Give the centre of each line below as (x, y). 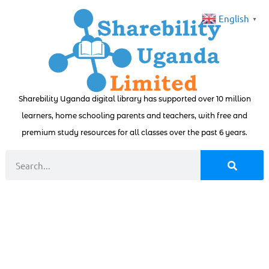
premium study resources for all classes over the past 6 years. (134, 132)
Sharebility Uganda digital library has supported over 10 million (134, 99)
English (234, 19)
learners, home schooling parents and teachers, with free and (134, 116)
